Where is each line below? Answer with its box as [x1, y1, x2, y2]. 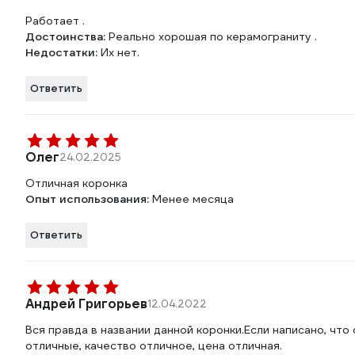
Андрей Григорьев [25, 296, 147, 313]
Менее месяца [152, 192, 234, 207]
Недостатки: [25, 45, 101, 60]
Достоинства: [25, 29, 109, 44]
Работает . [25, 13, 85, 29]
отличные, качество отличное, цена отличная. [25, 338, 282, 353]
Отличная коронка [25, 176, 128, 191]
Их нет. [101, 45, 139, 60]
